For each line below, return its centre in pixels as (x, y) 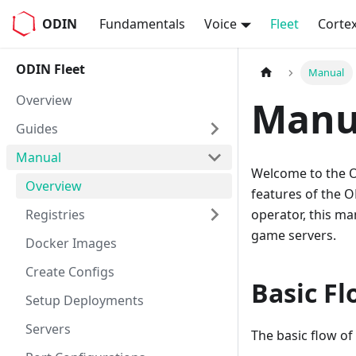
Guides (37, 129)
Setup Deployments (85, 300)
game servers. (294, 236)
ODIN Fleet (50, 69)
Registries (55, 215)
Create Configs (70, 272)
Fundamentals (143, 24)
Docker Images (71, 243)
